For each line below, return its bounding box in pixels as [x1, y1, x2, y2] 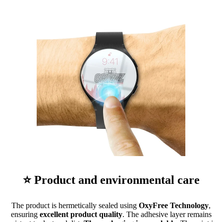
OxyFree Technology [139, 201, 209, 210]
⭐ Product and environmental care [22, 173, 200, 186]
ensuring [10, 210, 40, 219]
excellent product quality [39, 210, 122, 219]
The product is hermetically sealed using [11, 201, 139, 210]
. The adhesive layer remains [122, 210, 212, 219]
